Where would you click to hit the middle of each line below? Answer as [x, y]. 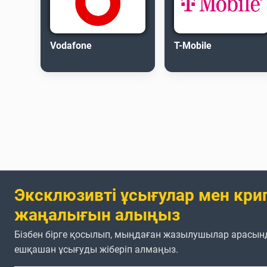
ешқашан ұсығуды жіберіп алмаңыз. [96, 249]
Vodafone [71, 45]
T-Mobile [193, 45]
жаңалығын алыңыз [97, 215]
